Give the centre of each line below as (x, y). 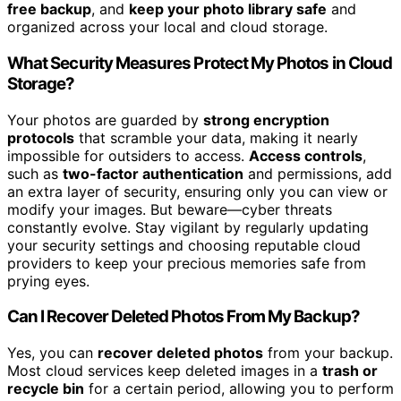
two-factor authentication (153, 173)
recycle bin (46, 388)
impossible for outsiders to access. (128, 155)
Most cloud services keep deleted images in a (165, 370)
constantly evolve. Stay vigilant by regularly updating (188, 227)
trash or (350, 370)
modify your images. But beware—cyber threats (170, 209)
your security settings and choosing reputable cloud (184, 245)
